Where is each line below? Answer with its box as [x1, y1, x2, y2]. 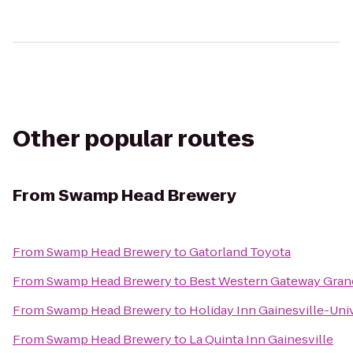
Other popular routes [13, 124, 255, 154]
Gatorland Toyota [189, 243, 291, 260]
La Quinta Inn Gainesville [189, 331, 333, 347]
